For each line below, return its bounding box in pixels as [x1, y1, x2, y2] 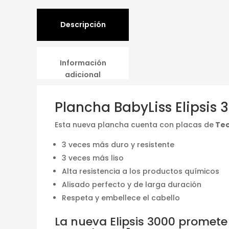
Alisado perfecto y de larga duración [62, 179, 201, 190]
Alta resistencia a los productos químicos [62, 166, 219, 176]
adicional [65, 69, 101, 80]
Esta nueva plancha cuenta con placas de [55, 119, 214, 130]
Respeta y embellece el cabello [62, 192, 180, 203]
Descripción [60, 19, 106, 30]
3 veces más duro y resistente [62, 139, 174, 150]
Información [59, 57, 106, 68]
